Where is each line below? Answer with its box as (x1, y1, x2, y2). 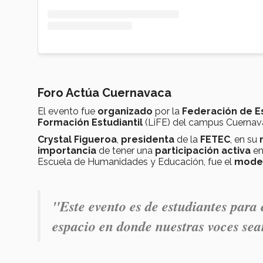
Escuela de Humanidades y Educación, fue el (38, 156, 234, 168)
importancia (38, 145, 96, 157)
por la (153, 106, 182, 117)
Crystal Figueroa (38, 134, 117, 146)
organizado (97, 106, 153, 117)
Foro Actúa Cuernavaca (38, 86, 171, 100)
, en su (230, 134, 259, 146)
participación (155, 145, 219, 157)
